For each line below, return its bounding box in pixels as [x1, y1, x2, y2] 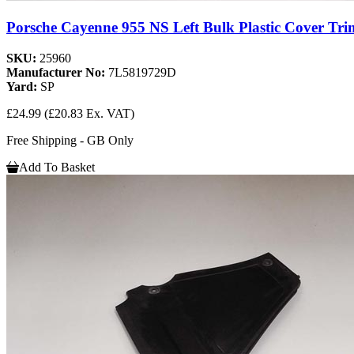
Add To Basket [19, 160, 95, 174]
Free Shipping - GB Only [6, 133, 134, 147]
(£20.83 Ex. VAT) [44, 106, 134, 120]
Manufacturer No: [6, 65, 108, 79]
